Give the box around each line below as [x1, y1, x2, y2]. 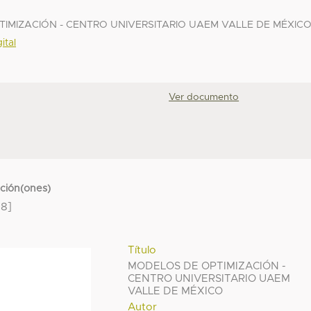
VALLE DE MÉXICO [128, 285, 224, 296]
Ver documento [169, 92, 239, 103]
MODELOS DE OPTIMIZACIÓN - [128, 260, 287, 271]
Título [128, 244, 157, 255]
